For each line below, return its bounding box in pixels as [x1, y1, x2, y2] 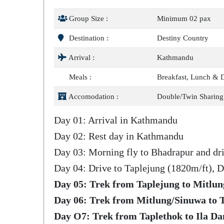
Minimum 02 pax [157, 14, 211, 22]
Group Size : [67, 14, 108, 22]
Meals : [67, 73, 91, 81]
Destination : [67, 34, 108, 42]
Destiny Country [157, 34, 208, 42]
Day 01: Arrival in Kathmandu [54, 114, 177, 125]
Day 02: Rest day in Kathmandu [54, 130, 183, 141]
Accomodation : [67, 92, 118, 100]
